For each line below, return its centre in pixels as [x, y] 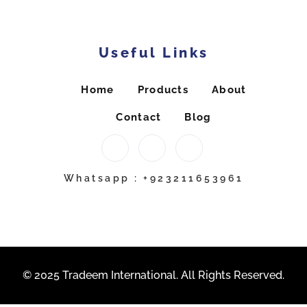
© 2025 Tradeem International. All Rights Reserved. [153, 275]
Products [163, 89]
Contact [139, 117]
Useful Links [153, 52]
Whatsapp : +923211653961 [153, 178]
